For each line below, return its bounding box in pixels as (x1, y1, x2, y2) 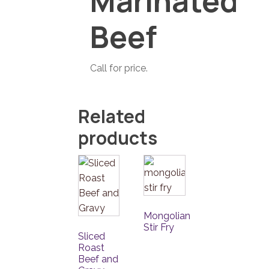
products (78, 125, 157, 151)
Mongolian (144, 210, 191, 222)
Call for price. (90, 62, 148, 74)
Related (78, 104, 145, 129)
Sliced (78, 231, 105, 243)
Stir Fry (144, 222, 175, 234)
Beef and (78, 253, 118, 265)
